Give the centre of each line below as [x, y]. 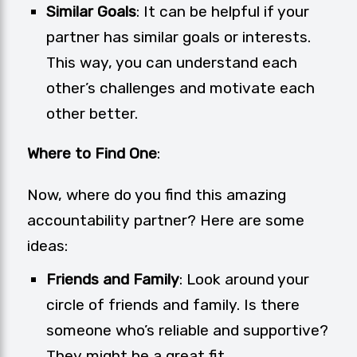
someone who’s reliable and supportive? [187, 331]
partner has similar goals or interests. [178, 37]
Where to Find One [92, 154]
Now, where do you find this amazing [157, 195]
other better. [92, 114]
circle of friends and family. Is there [173, 305]
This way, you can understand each [172, 63]
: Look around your [244, 280]
